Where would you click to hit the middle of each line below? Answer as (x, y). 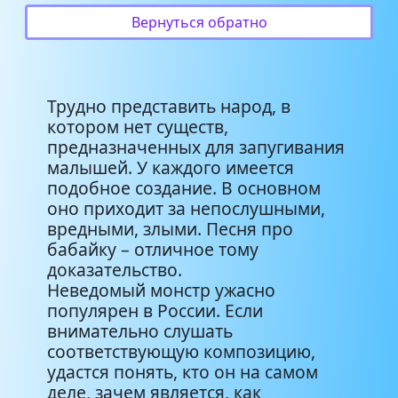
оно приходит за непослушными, (186, 208)
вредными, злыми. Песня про (170, 228)
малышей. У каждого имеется (171, 167)
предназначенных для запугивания (196, 147)
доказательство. (115, 269)
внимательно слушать (140, 330)
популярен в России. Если (155, 310)
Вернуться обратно (199, 22)
